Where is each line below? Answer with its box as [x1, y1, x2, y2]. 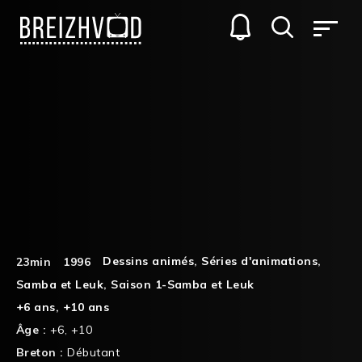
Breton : [16, 344, 68, 360]
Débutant [67, 344, 120, 360]
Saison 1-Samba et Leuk [111, 276, 255, 292]
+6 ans [16, 299, 56, 314]
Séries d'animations [201, 253, 318, 268]
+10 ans [62, 299, 110, 314]
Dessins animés [103, 253, 195, 268]
